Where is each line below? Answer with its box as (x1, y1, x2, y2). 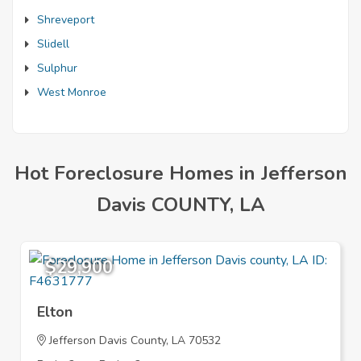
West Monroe (37, 85, 106, 100)
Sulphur (37, 60, 77, 76)
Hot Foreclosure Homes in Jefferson (14, 160, 347, 186)
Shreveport (37, 12, 94, 27)
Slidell (37, 36, 69, 52)
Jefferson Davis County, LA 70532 (46, 333, 221, 348)
